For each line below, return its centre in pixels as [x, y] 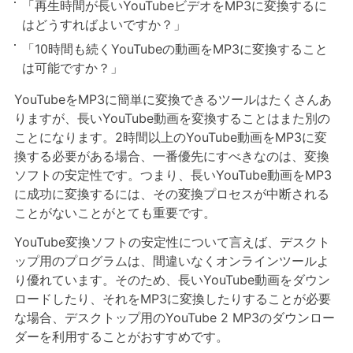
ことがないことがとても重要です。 [115, 213]
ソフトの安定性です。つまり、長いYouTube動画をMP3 [173, 175]
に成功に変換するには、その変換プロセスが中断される [171, 194]
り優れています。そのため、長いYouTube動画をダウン [172, 280]
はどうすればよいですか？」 [104, 25]
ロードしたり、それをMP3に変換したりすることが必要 [172, 299]
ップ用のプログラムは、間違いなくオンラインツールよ [171, 261]
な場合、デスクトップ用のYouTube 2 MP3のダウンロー [174, 318]
